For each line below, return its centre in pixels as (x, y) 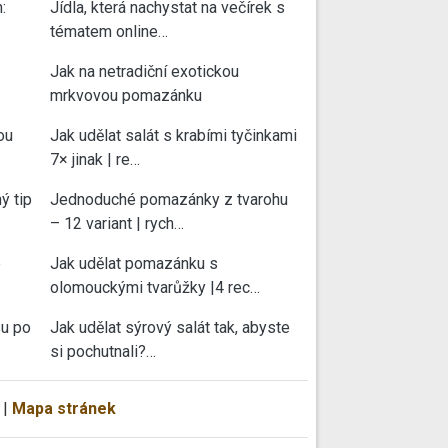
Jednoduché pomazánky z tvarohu (169, 199)
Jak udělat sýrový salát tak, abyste (170, 327)
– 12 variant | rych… (117, 223)
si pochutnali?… (103, 351)
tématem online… (109, 31)
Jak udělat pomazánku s (134, 263)
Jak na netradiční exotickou (144, 71)
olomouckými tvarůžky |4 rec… (155, 287)
